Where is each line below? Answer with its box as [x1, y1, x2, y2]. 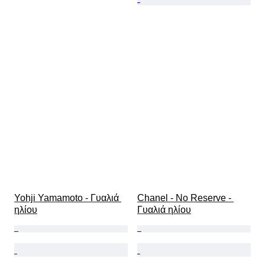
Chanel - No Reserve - [137, 193, 234, 203]
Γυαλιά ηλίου [137, 205, 191, 215]
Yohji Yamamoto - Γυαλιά [14, 193, 121, 203]
